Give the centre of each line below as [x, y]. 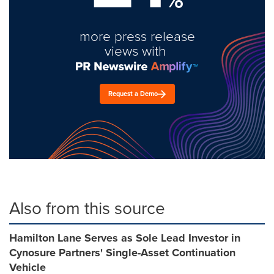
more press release [137, 36]
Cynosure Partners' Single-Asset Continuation [122, 253]
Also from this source [87, 208]
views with [137, 50]
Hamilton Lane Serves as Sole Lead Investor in [125, 238]
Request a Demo [133, 94]
